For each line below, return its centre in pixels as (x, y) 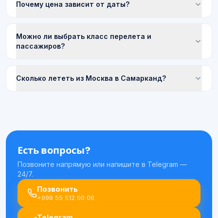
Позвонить (57, 189)
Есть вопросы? (54, 151)
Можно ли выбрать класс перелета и (84, 36)
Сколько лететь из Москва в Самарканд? (91, 78)
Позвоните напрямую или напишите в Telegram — (102, 164)
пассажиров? (40, 46)
